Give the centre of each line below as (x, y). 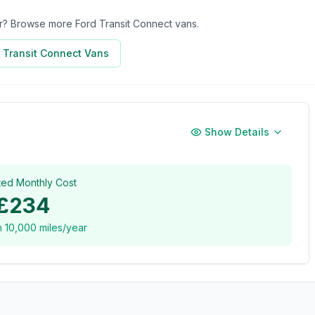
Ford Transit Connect (124, 23)
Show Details (237, 131)
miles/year (62, 227)
